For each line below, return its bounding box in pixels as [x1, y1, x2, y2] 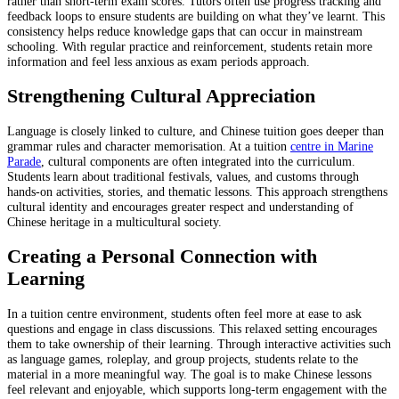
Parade [7, 154, 41, 169]
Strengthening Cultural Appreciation [7, 85, 315, 108]
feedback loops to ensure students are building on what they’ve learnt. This [7, 9, 385, 24]
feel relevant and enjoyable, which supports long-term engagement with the [7, 381, 387, 396]
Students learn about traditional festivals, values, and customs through [7, 169, 359, 184]
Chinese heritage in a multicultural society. [7, 215, 222, 230]
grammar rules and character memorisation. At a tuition [7, 139, 290, 154]
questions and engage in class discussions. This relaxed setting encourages [7, 321, 377, 336]
